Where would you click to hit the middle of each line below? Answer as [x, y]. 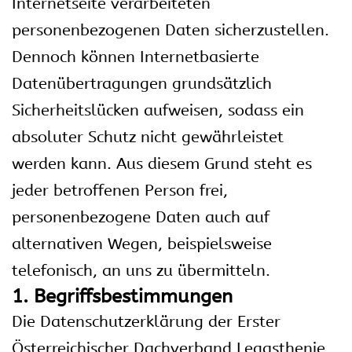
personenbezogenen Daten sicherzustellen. [170, 30]
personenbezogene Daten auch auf [141, 217]
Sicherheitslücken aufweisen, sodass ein [158, 110]
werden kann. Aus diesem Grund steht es [162, 164]
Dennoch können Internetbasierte [136, 57]
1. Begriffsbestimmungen [122, 296]
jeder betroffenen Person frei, [120, 191]
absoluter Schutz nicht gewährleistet [148, 137]
